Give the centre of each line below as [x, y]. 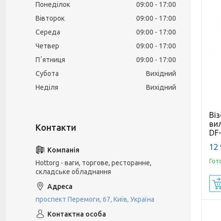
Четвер [47, 46]
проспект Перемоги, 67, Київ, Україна [95, 199]
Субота [47, 74]
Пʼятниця [50, 60]
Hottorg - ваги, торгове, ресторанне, [93, 163]
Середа [48, 32]
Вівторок [50, 18]
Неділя [47, 87]
